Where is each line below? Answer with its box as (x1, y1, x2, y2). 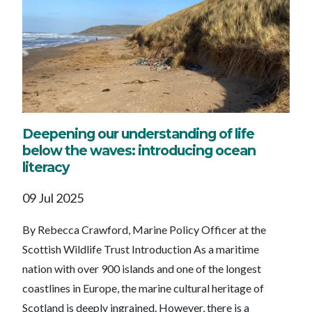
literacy (22, 159, 69, 176)
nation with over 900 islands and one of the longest (22, 261, 261, 275)
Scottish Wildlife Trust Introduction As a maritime (22, 242, 259, 256)
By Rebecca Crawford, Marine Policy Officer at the (22, 222, 266, 236)
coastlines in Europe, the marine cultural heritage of (22, 281, 264, 295)
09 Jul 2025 (22, 189, 84, 205)
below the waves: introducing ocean (22, 142, 256, 159)
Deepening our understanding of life (22, 125, 254, 143)
